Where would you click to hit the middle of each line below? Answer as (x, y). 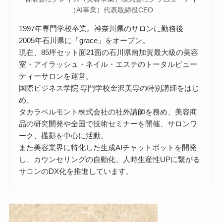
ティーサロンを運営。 (56, 76)
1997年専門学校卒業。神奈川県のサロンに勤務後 (101, 29)
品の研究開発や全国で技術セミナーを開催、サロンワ (108, 124)
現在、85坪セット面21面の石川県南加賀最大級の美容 (109, 53)
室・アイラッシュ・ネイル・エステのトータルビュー (108, 64)
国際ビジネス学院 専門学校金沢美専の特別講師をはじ (109, 88)
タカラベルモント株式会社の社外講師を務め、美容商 (108, 112)
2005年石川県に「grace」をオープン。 (84, 41)
